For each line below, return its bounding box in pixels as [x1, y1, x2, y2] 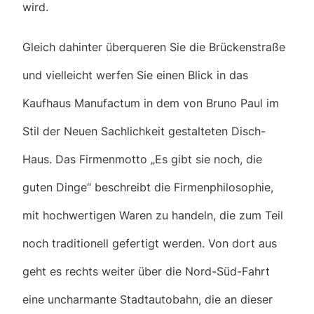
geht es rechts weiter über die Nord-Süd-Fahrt [22, 264, 270, 278]
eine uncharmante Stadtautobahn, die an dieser [22, 292, 273, 306]
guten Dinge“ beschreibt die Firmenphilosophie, [22, 179, 273, 194]
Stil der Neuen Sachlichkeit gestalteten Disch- [22, 123, 266, 138]
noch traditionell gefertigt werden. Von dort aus [22, 235, 277, 250]
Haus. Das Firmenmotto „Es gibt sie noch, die [22, 151, 262, 166]
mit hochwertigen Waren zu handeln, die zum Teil [22, 207, 283, 222]
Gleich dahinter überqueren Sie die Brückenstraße [22, 39, 285, 54]
